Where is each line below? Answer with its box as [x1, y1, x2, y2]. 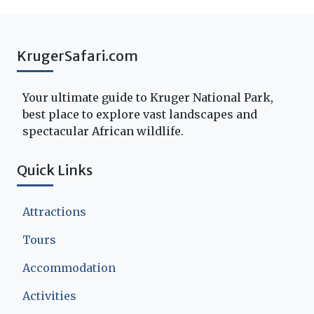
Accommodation [22, 260, 116, 275]
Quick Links [17, 161, 93, 179]
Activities [22, 288, 76, 303]
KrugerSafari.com [17, 46, 138, 64]
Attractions [22, 204, 86, 219]
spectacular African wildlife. [22, 123, 184, 138]
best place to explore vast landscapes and [22, 107, 257, 121]
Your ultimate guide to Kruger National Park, [22, 90, 273, 104]
